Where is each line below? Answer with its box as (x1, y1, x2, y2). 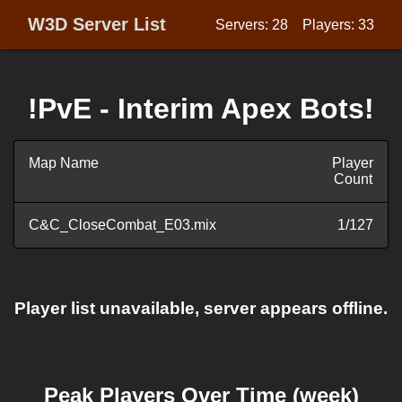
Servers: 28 (215, 16, 288, 32)
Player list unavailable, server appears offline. (14, 299, 388, 319)
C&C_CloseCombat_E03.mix (29, 217, 216, 232)
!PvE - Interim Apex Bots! (28, 92, 374, 125)
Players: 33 (302, 16, 374, 32)
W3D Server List (28, 14, 166, 34)
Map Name (29, 155, 99, 170)
